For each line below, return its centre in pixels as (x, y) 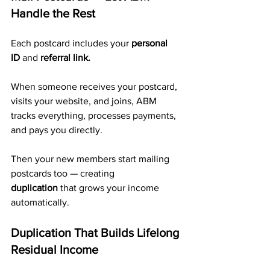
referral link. (65, 58)
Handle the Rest (53, 13)
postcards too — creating (64, 173)
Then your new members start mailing (91, 159)
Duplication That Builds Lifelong (96, 233)
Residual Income (55, 250)
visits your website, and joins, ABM (85, 101)
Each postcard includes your (71, 43)
